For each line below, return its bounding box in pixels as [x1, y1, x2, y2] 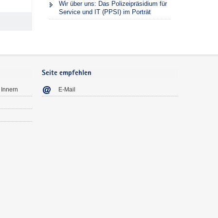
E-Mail [58, 86, 75, 93]
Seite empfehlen [42, 69, 91, 77]
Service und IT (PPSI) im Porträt [58, 8, 151, 16]
